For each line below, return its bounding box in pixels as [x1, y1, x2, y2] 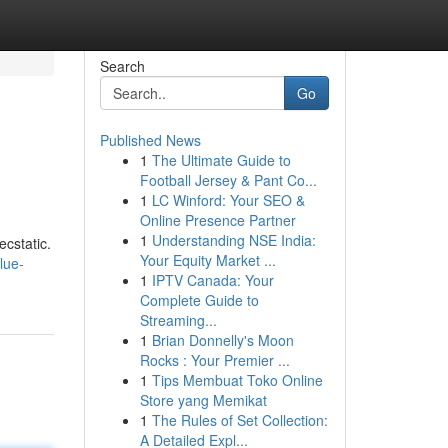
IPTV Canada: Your [151, 270, 274, 290]
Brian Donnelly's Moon [151, 330, 294, 350]
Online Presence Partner [139, 210, 296, 230]
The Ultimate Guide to [151, 150, 291, 170]
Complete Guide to [139, 290, 259, 310]
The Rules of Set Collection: [151, 410, 328, 430]
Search [99, 56, 145, 76]
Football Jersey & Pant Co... [139, 170, 317, 190]
